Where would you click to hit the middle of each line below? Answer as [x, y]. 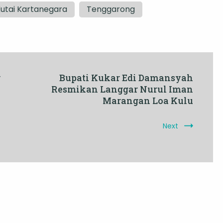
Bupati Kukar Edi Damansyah [126, 78]
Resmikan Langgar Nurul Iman [122, 89]
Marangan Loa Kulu [148, 101]
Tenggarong [111, 9]
